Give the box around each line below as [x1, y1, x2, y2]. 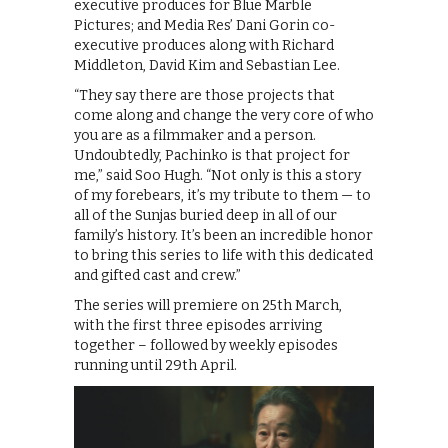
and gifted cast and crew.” [74, 267, 241, 285]
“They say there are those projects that [74, 87, 335, 105]
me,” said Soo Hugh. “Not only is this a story [74, 167, 361, 185]
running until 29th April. [74, 357, 237, 375]
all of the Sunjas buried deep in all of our [74, 207, 337, 225]
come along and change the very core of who [74, 107, 374, 125]
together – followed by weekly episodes [74, 337, 338, 355]
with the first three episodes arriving [74, 317, 322, 335]
